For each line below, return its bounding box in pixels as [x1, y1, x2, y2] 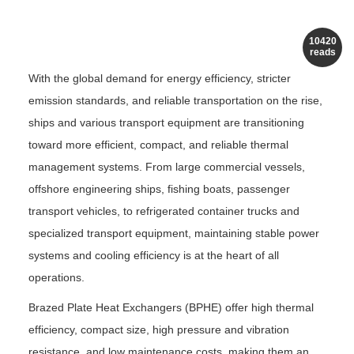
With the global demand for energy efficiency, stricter [28, 72, 291, 85]
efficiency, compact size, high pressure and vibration [28, 323, 289, 337]
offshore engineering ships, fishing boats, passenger [28, 183, 290, 196]
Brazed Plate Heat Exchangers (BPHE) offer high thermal [28, 301, 314, 314]
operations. [28, 271, 85, 284]
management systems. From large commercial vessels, [28, 160, 305, 174]
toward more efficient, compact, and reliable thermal [28, 138, 288, 152]
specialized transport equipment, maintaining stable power [28, 227, 319, 240]
